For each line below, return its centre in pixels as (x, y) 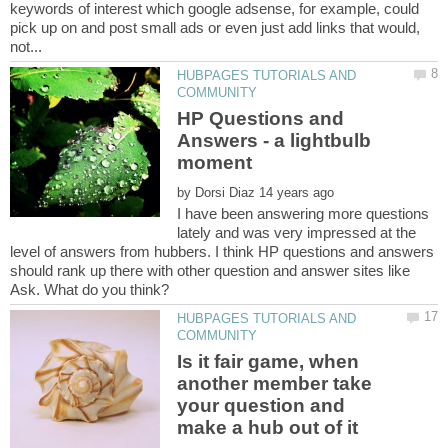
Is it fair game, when (268, 361)
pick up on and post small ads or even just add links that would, (215, 28)
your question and (261, 405)
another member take (275, 383)
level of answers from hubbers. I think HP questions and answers (222, 252)
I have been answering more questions (303, 214)
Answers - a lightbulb (274, 140)
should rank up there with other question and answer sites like (210, 271)
